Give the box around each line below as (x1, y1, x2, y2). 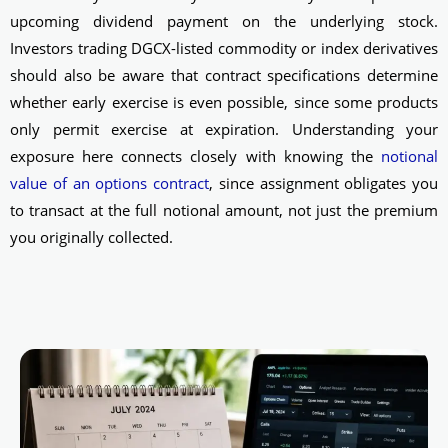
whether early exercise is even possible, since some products (10, 91, 438, 112)
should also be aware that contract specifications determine (10, 64, 438, 85)
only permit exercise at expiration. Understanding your (10, 118, 438, 139)
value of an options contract (10, 172, 209, 193)
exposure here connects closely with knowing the (10, 145, 381, 166)
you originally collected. (10, 226, 173, 247)
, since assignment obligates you (209, 172, 438, 193)
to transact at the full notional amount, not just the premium (10, 199, 438, 220)
